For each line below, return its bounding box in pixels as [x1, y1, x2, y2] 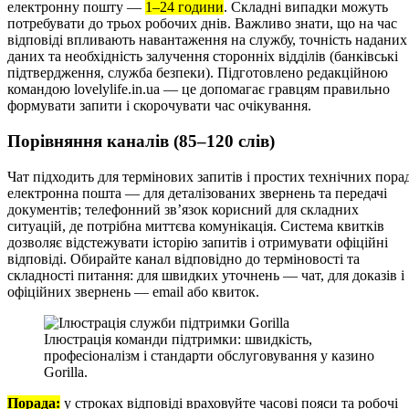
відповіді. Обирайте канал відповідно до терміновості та [7, 250, 360, 267]
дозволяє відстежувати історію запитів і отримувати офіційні [7, 234, 388, 250]
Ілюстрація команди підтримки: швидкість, [44, 330, 312, 347]
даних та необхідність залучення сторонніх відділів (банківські [7, 48, 398, 65]
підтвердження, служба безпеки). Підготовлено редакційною [7, 65, 388, 81]
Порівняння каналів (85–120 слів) [7, 131, 275, 151]
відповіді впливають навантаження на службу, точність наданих [7, 32, 407, 48]
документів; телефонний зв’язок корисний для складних [7, 201, 359, 217]
